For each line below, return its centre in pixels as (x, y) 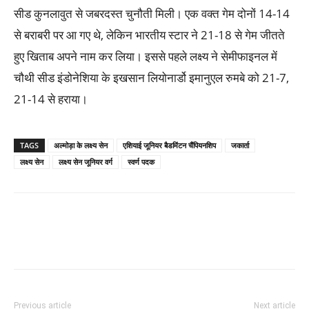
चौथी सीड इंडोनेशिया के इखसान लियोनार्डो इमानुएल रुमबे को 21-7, (151, 78)
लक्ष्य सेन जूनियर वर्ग (86, 162)
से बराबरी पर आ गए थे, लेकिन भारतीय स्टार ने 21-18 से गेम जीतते (149, 35)
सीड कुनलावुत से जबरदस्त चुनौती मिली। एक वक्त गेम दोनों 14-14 (152, 14)
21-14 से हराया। (51, 99)
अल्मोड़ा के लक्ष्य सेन (81, 146)
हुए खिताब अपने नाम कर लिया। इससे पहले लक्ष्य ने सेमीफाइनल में (146, 57)
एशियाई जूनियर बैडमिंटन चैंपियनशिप (169, 146)
